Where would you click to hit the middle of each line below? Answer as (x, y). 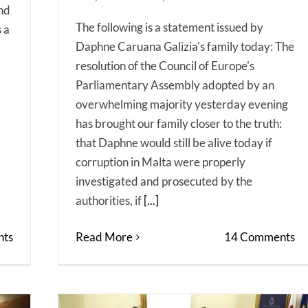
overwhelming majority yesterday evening (182, 104)
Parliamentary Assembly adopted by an (175, 85)
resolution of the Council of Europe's (165, 66)
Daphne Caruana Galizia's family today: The (185, 47)
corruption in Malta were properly (161, 162)
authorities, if (110, 201)
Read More (104, 237)
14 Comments (259, 237)
